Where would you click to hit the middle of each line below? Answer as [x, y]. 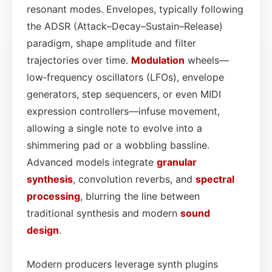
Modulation [158, 60]
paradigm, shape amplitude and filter [111, 43]
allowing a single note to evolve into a [114, 128]
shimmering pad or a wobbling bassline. [118, 145]
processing [53, 196]
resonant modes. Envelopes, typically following [135, 9]
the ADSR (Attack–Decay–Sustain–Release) [125, 26]
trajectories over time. [79, 60]
